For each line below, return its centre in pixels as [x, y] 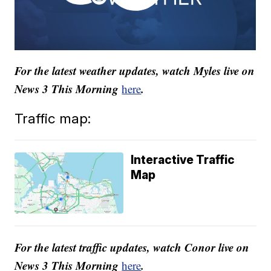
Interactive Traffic [183, 160]
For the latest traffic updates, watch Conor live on [132, 247]
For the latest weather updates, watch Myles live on [135, 71]
